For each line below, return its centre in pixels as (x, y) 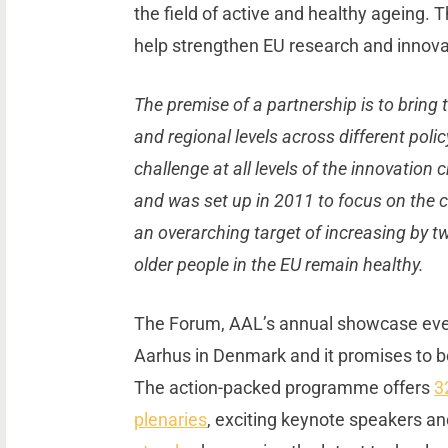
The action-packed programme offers (284, 388)
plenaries (171, 420)
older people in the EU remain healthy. (279, 265)
